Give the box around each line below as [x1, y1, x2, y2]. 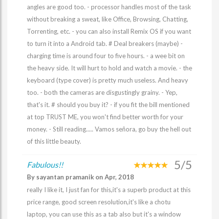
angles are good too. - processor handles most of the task [27, 3, 191, 11]
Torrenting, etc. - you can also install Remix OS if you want [27, 27, 191, 35]
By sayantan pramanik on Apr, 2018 [27, 173, 134, 181]
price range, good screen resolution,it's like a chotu [27, 198, 171, 206]
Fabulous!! [27, 160, 63, 169]
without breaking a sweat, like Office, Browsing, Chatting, [27, 15, 188, 23]
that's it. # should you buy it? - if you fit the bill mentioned [27, 101, 190, 109]
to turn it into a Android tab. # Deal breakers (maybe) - [27, 40, 183, 47]
